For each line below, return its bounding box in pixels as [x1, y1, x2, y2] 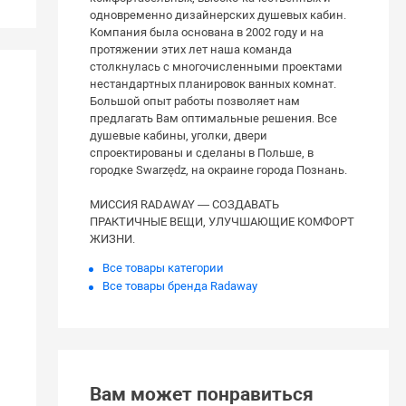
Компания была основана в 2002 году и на [90, 25, 324, 40]
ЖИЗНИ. [90, 232, 136, 246]
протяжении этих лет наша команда [90, 43, 293, 57]
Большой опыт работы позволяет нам [90, 94, 301, 109]
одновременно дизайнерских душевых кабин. [90, 8, 347, 23]
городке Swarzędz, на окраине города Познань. [90, 163, 348, 178]
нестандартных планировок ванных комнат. [90, 77, 337, 92]
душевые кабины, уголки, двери [90, 129, 268, 143]
